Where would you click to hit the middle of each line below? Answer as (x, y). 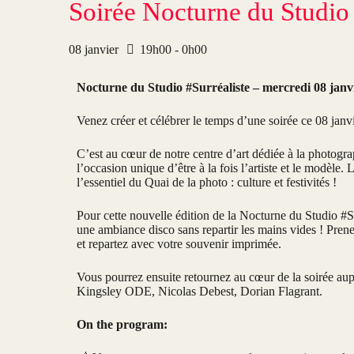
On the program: (122, 325)
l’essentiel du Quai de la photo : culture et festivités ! (207, 183)
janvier (102, 50)
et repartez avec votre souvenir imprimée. (179, 244)
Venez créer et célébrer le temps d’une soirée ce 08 (203, 121)
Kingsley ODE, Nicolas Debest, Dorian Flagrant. (200, 292)
